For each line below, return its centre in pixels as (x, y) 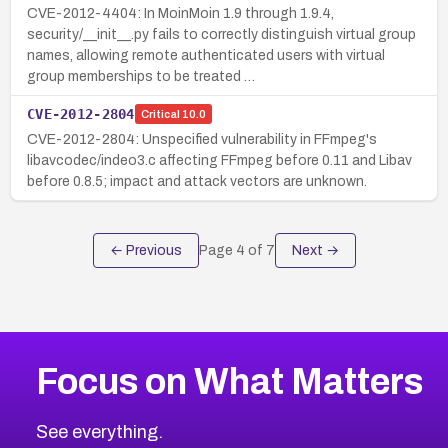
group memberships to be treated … (141, 76)
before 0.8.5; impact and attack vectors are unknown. (197, 181)
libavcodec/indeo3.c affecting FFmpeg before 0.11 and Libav (219, 160)
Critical (160, 114)
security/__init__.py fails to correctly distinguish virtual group (221, 34)
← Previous (145, 250)
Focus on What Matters (229, 381)
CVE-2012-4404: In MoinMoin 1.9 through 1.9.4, (180, 13)
